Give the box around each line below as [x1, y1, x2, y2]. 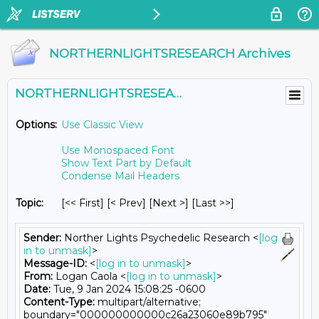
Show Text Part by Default [61, 157, 192, 169]
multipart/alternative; [95, 296, 201, 308]
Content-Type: [23, 296, 95, 308]
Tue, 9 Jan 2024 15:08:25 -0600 [51, 283, 206, 296]
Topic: [16, 197, 43, 209]
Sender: [23, 231, 61, 244]
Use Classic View [61, 118, 143, 131]
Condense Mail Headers [61, 169, 179, 182]
